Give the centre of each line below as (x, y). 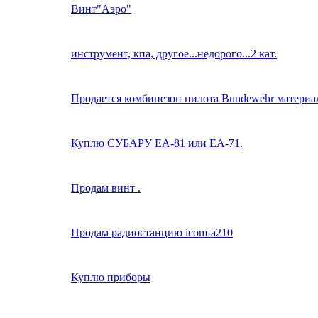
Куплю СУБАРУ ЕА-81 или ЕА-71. (157, 143)
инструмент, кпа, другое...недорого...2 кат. (174, 53)
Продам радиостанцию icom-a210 (152, 232)
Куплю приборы (111, 277)
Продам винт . (106, 187)
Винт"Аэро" (101, 9)
